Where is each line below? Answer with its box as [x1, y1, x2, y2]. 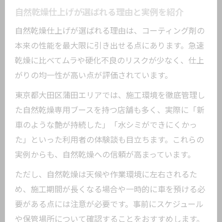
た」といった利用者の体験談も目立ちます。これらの [15, 135, 204, 145]
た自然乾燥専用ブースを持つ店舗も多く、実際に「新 [15, 106, 205, 115]
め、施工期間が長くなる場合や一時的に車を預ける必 [15, 185, 205, 194]
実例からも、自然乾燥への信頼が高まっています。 [15, 150, 195, 160]
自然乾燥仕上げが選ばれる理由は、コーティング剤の [15, 26, 205, 36]
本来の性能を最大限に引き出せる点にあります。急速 [15, 41, 204, 51]
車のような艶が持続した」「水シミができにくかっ [15, 120, 197, 130]
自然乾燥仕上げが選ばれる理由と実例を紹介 [15, 7, 183, 17]
